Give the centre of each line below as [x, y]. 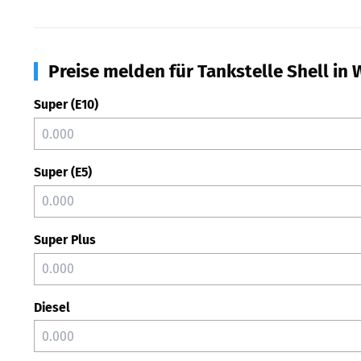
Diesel [52, 307]
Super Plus [65, 239]
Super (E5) [63, 172]
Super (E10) [66, 105]
